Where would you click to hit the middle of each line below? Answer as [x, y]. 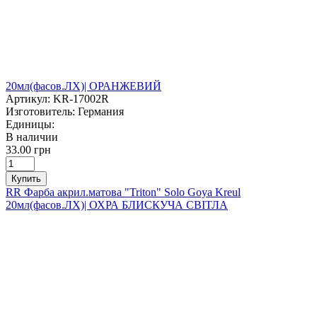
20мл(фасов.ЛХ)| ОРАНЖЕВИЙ [83, 86]
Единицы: [30, 124]
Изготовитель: [40, 111]
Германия [101, 111]
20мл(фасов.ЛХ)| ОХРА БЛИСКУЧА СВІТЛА [117, 204]
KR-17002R [81, 98]
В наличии [32, 137]
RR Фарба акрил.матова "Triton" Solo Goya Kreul [123, 192]
